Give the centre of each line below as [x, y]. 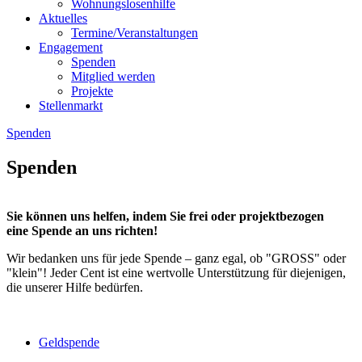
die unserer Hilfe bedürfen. [75, 287]
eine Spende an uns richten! [82, 230]
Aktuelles [63, 18]
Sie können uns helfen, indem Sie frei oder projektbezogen [165, 216]
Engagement [71, 47]
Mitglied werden [113, 76]
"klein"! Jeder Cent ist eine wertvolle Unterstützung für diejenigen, [176, 272]
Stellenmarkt [71, 105]
